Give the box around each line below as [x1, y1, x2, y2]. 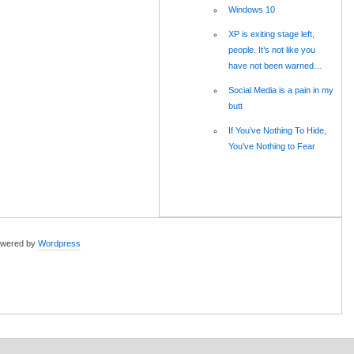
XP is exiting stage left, [228, 29, 314, 40]
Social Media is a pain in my [228, 85, 333, 96]
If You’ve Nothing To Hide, [228, 126, 326, 136]
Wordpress [38, 239, 81, 249]
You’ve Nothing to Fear [228, 141, 315, 152]
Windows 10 [228, 5, 275, 15]
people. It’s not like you [228, 45, 315, 55]
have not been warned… [228, 61, 322, 71]
